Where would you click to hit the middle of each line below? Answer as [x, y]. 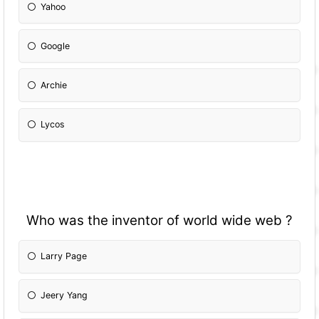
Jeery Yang [64, 296]
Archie [54, 85]
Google [56, 46]
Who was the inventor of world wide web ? [159, 220]
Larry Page [64, 256]
